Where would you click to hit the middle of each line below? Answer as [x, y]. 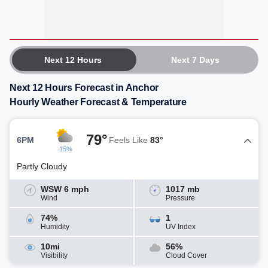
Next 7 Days [195, 60]
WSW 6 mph [65, 189]
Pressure [180, 198]
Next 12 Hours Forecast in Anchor [84, 88]
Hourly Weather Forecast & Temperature [98, 102]
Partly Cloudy [42, 166]
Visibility [54, 255]
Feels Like [130, 140]
